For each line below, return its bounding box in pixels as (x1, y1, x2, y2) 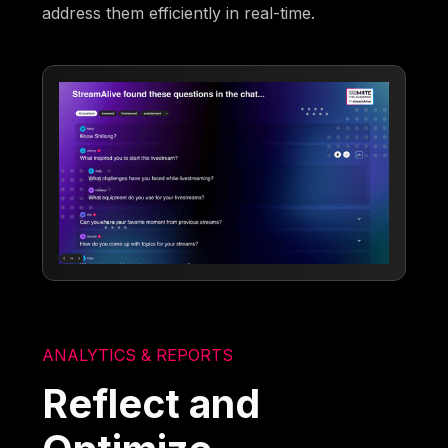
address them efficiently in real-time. (42, 3, 316, 24)
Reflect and (42, 379, 261, 427)
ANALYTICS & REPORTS (42, 344, 234, 365)
